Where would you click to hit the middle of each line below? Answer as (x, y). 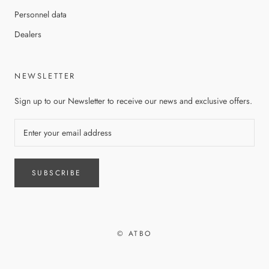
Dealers (28, 34)
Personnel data (41, 14)
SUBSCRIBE (57, 173)
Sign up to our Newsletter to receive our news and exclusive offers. (133, 101)
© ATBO (134, 234)
